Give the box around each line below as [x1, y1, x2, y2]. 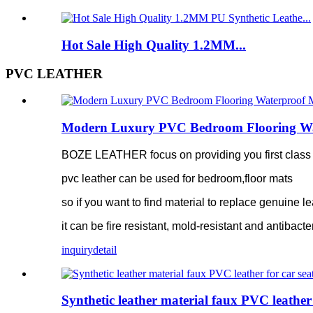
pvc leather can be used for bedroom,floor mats [61, 172, 293, 184]
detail [93, 243, 117, 256]
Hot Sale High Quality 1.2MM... [61, 37, 246, 52]
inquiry [61, 243, 93, 256]
